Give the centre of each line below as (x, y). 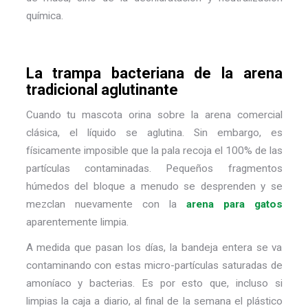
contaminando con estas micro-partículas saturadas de (154, 266)
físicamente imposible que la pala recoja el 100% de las (154, 150)
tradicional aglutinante (102, 90)
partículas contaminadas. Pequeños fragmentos (154, 168)
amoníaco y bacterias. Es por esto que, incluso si (154, 284)
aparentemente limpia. (77, 222)
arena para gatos (234, 204)
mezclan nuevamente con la (106, 204)
